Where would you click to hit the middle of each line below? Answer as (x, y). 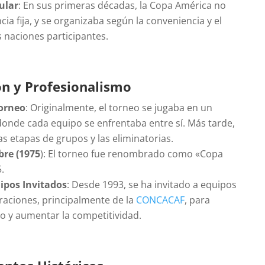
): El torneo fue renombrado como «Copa (132, 153)
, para (198, 200)
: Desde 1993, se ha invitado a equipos (152, 184)
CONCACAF (161, 200)
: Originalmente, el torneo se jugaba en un (119, 107)
